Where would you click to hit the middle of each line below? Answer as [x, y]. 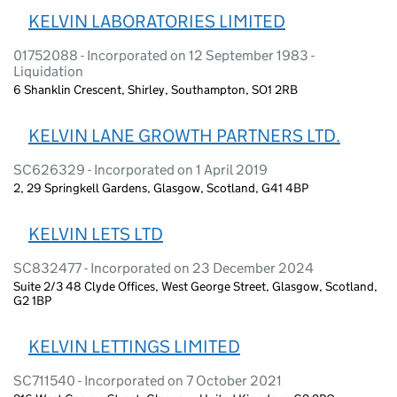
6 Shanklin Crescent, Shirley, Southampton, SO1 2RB [156, 89]
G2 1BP [32, 300]
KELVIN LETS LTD [96, 234]
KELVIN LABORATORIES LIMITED [157, 21]
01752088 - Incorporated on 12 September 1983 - [164, 55]
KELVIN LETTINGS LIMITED [134, 346]
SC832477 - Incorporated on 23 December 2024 [163, 268]
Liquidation [48, 71]
